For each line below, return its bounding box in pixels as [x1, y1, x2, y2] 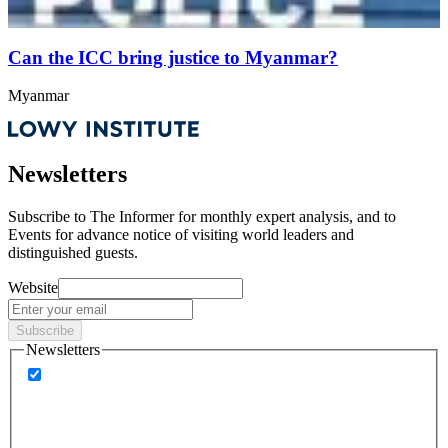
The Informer [90, 208, 174, 226]
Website [8, 279, 58, 297]
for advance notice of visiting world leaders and [51, 226, 354, 244]
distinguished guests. [8, 244, 138, 262]
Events [8, 226, 51, 244]
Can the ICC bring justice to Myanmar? [8, 46, 338, 68]
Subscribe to [8, 208, 86, 226]
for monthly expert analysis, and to [178, 208, 396, 226]
